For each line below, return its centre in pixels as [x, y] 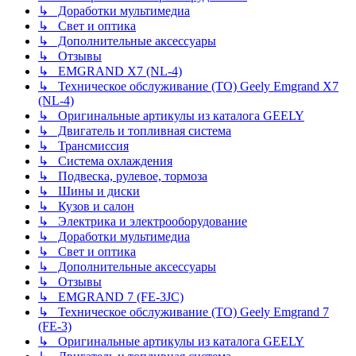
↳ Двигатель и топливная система [135, 131]
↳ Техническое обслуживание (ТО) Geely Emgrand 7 [184, 312]
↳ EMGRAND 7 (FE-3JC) [111, 297]
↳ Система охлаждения [105, 161]
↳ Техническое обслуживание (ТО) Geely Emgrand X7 [188, 87]
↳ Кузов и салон [86, 207]
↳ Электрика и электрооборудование [143, 222]
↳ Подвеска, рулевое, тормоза [123, 176]
